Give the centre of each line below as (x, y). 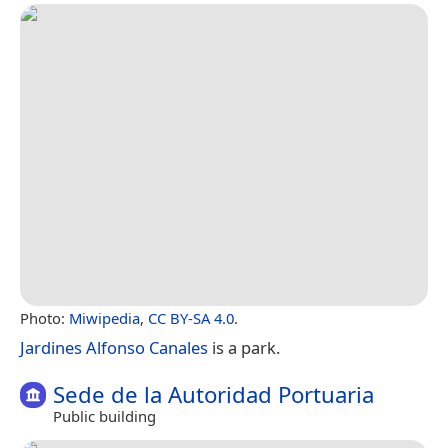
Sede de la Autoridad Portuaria (213, 395)
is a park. (244, 348)
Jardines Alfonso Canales (114, 348)
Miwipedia (104, 318)
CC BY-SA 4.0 (191, 318)
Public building (104, 415)
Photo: (44, 318)
